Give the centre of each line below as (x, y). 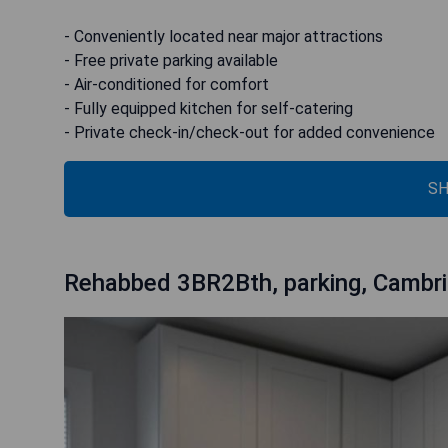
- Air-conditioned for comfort (166, 84)
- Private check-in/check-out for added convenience (249, 132)
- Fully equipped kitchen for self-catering (208, 108)
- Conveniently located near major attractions (223, 36)
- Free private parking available (171, 60)
